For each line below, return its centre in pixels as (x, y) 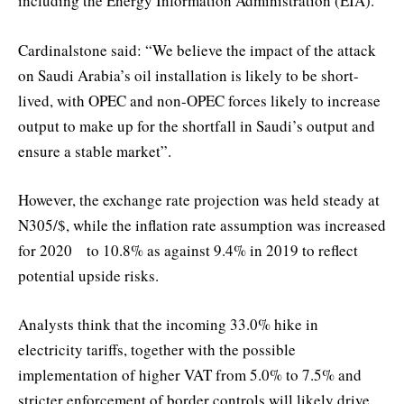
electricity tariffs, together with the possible (157, 349)
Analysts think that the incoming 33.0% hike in (168, 324)
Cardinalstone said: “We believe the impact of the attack (197, 50)
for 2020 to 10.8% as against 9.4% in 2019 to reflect (188, 250)
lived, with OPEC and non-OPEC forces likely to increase (199, 100)
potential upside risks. (88, 275)
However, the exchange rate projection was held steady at (199, 199)
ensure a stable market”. (95, 151)
